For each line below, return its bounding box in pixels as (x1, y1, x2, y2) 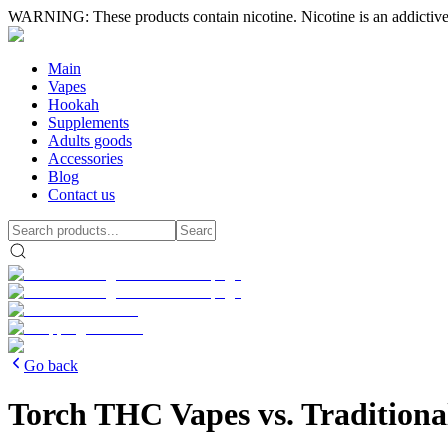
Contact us (48, 186, 115, 203)
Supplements (48, 114, 129, 131)
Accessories (48, 150, 123, 167)
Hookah (48, 96, 99, 113)
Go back (24, 357, 78, 374)
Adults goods (48, 132, 132, 149)
